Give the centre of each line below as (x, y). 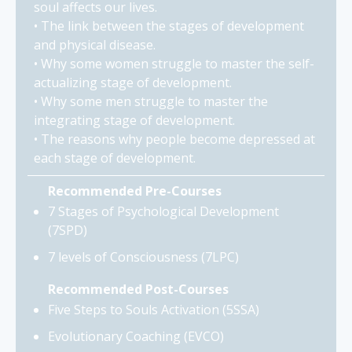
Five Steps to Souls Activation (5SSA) (154, 309)
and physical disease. (95, 44)
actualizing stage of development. (133, 82)
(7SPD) (68, 230)
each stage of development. (115, 158)
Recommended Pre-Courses (135, 191)
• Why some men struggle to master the (151, 101)
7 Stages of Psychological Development (163, 211)
